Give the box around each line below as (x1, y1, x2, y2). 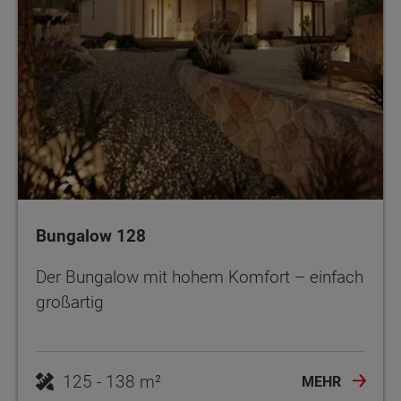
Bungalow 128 (36, 225, 146, 246)
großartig (36, 291, 104, 312)
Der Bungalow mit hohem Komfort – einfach (36, 266, 363, 287)
